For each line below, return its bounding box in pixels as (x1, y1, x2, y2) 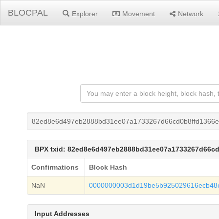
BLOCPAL (8, 8, 48, 18)
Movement (122, 10, 155, 18)
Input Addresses (35, 210, 89, 218)
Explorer (72, 10, 98, 18)
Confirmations (31, 163, 79, 171)
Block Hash (89, 163, 127, 171)
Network (178, 10, 203, 18)
